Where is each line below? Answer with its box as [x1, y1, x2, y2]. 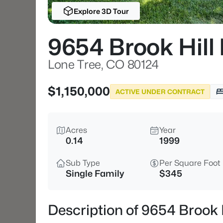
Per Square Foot [159, 158, 221, 168]
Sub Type [66, 158, 100, 168]
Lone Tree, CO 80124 [48, 57, 159, 72]
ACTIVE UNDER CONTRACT [115, 87, 205, 96]
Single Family [66, 168, 124, 179]
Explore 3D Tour [73, 6, 129, 15]
